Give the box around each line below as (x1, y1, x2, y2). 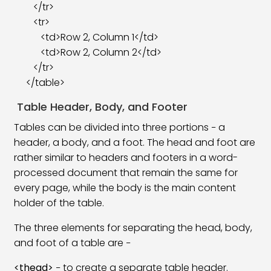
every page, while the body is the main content (14, 181, 237, 195)
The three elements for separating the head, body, (14, 221, 253, 235)
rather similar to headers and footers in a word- (14, 151, 238, 165)
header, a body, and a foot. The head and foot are (14, 135, 256, 149)
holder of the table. (14, 196, 105, 210)
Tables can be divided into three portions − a (14, 120, 226, 134)
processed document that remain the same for (14, 166, 238, 180)
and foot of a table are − (14, 236, 131, 250)
